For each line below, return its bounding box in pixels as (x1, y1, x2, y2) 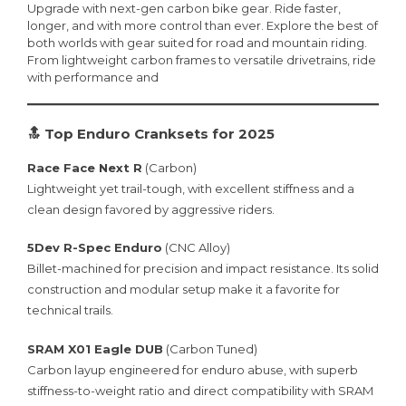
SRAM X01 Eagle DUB (27, 341, 163, 356)
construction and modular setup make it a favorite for (27, 282, 340, 297)
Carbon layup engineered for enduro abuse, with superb (27, 362, 358, 377)
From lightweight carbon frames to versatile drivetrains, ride (27, 52, 376, 67)
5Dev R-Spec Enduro (27, 240, 162, 256)
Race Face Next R (27, 159, 142, 175)
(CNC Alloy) (162, 240, 230, 256)
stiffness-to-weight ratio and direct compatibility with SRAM (27, 382, 373, 398)
